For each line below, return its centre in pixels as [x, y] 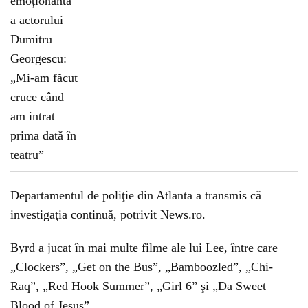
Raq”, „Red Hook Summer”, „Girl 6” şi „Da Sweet [138, 286]
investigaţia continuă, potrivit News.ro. [108, 214]
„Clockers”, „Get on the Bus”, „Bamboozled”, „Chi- [142, 267]
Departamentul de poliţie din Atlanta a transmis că [136, 195]
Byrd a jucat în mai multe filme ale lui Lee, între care [144, 247]
